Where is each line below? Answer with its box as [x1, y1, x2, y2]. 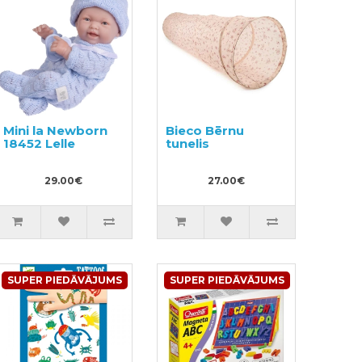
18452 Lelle [2, 135, 75, 151]
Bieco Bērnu [166, 122, 245, 138]
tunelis [166, 135, 210, 151]
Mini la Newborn [2, 122, 107, 138]
